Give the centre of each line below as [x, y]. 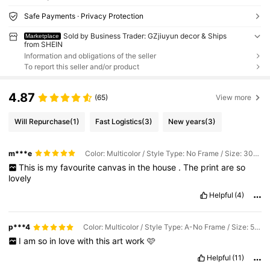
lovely [20, 178]
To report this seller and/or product [81, 67]
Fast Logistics [119, 122]
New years [187, 122]
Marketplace [42, 36]
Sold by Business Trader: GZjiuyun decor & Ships [145, 36]
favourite [79, 168]
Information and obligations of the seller [90, 55]
